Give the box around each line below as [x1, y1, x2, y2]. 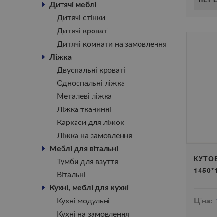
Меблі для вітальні [49, 145, 118, 153]
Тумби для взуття [57, 158, 118, 166]
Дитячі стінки [57, 14, 105, 22]
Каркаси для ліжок [57, 119, 124, 126]
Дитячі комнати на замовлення [57, 40, 167, 48]
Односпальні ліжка [57, 79, 125, 87]
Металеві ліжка [57, 93, 112, 100]
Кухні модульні [57, 197, 110, 205]
